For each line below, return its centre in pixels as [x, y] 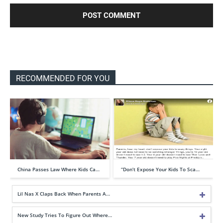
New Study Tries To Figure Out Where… [65, 215]
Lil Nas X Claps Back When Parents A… [64, 193]
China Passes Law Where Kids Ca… [58, 169]
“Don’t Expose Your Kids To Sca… [160, 169]
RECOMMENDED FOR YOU [63, 78]
